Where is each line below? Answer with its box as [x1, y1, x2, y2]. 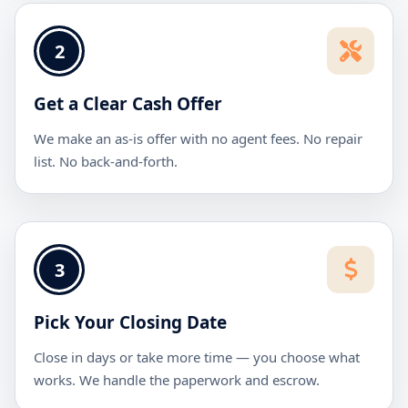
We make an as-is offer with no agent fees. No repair [34, 129, 362, 148]
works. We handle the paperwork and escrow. [34, 371, 320, 389]
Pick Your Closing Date [34, 311, 227, 334]
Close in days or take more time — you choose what [34, 348, 360, 366]
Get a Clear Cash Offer [34, 92, 222, 116]
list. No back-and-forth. [34, 152, 178, 170]
